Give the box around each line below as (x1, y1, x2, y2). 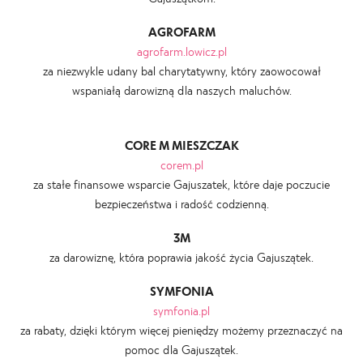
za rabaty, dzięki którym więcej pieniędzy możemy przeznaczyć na (20, 322, 343, 337)
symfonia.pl (153, 302, 210, 318)
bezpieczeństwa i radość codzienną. (94, 195, 269, 211)
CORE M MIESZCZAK (124, 137, 239, 152)
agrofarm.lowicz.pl (136, 43, 227, 58)
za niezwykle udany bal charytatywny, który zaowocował (42, 62, 321, 78)
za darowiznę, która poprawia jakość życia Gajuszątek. (49, 249, 314, 264)
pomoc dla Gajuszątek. (125, 341, 238, 357)
